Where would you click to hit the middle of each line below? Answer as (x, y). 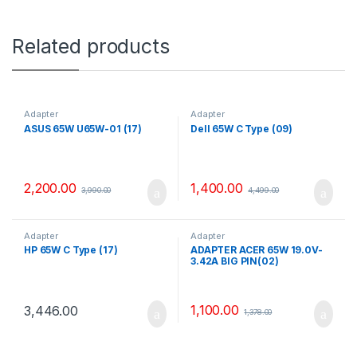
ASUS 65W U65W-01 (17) (83, 128)
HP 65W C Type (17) (71, 250)
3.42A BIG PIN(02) (234, 261)
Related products (91, 46)
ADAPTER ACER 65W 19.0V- (256, 250)
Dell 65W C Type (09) (241, 128)
